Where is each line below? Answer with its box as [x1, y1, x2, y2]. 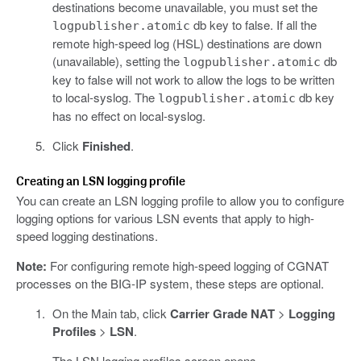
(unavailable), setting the [52, 52, 183, 70]
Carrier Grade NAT [169, 305, 275, 323]
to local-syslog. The [52, 89, 158, 106]
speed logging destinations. [16, 227, 158, 245]
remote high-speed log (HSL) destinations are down [52, 35, 322, 52]
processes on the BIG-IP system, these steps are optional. [16, 275, 324, 293]
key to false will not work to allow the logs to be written [52, 71, 334, 89]
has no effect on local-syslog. [52, 107, 205, 125]
